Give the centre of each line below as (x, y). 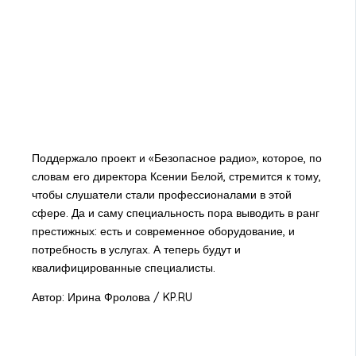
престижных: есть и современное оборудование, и (163, 232)
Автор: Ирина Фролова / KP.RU (112, 298)
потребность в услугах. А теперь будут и (136, 250)
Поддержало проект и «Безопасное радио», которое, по (176, 159)
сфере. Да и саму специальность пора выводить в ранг (175, 213)
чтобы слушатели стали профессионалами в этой (161, 195)
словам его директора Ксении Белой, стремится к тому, (176, 177)
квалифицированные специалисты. (123, 268)
